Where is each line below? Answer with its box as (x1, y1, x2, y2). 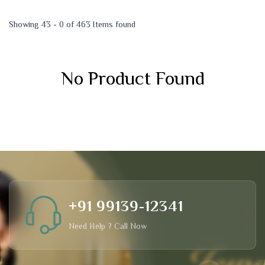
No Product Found (60, 67, 205, 89)
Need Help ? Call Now (69, 221, 147, 231)
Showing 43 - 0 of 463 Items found (9, 20, 135, 29)
